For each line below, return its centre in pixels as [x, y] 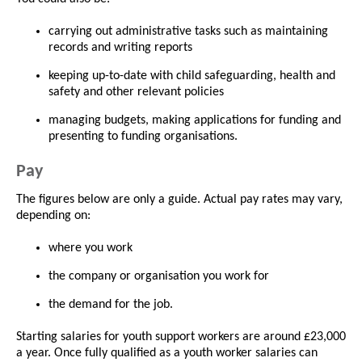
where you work [92, 248]
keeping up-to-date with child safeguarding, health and [192, 76]
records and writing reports [122, 48]
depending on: [55, 216]
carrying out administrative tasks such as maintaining [188, 32]
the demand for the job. [112, 305]
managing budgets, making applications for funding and [195, 121]
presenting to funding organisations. [146, 137]
